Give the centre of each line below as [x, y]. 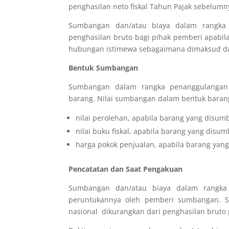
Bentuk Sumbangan [104, 68]
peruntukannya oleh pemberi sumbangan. [147, 200]
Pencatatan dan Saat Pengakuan [126, 169]
